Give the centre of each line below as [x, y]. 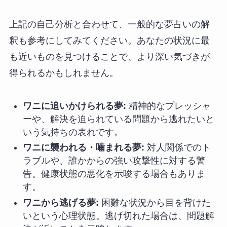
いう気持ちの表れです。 [73, 132]
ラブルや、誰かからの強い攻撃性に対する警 [114, 161]
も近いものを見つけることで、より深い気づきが [109, 56]
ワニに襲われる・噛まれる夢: [83, 148]
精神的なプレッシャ [168, 106]
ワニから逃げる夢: [61, 202]
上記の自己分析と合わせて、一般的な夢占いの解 [109, 24]
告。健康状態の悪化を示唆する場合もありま [114, 174]
